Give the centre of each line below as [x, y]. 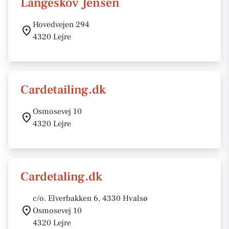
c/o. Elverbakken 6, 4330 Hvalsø [90, 198]
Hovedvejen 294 [61, 25]
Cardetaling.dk [61, 177]
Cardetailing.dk [63, 90]
